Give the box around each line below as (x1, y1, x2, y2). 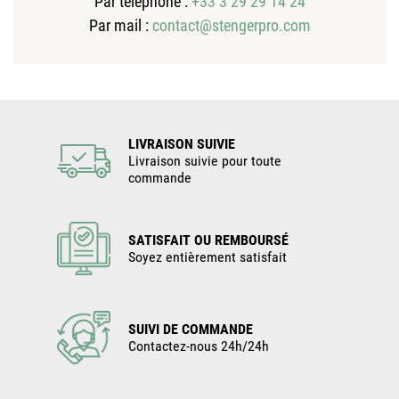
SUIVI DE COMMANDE (128, 321, 253, 338)
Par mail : (88, 16, 152, 36)
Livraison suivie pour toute (128, 152, 281, 170)
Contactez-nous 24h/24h (128, 338, 269, 355)
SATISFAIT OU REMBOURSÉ (128, 232, 289, 249)
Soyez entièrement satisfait (128, 248, 287, 266)
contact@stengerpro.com (151, 16, 311, 36)
